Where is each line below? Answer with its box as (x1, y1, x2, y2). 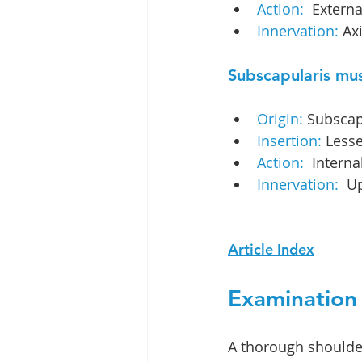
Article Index (228, 240, 314, 259)
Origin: (257, 109, 307, 128)
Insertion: (257, 131, 322, 150)
